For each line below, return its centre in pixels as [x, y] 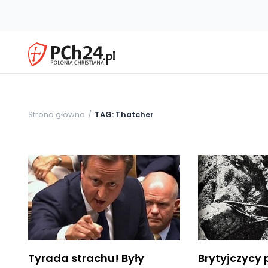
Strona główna [57, 114]
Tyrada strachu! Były [86, 258]
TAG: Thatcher [124, 114]
